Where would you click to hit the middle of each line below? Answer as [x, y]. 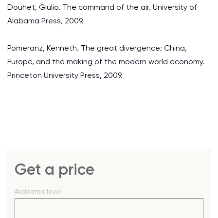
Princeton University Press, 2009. [65, 75]
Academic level [38, 191]
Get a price [54, 169]
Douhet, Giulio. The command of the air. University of [102, 7]
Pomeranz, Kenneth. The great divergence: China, [97, 48]
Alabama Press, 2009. [45, 21]
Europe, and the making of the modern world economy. [106, 62]
